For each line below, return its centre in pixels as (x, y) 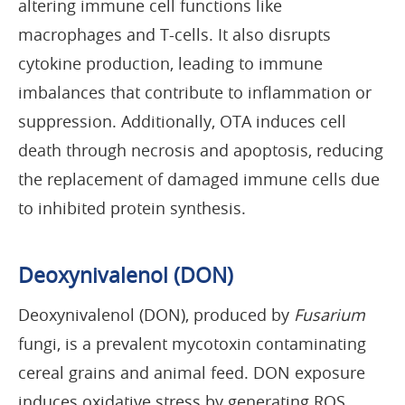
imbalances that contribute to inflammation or (195, 92)
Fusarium (330, 314)
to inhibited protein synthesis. (132, 207)
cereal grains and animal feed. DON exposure (192, 372)
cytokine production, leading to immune (170, 63)
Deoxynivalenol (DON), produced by (156, 314)
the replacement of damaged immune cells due (199, 179)
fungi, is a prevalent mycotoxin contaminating (192, 343)
